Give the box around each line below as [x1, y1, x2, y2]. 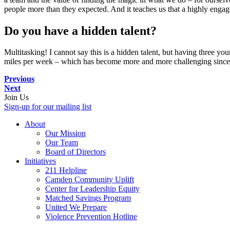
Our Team [45, 138, 78, 147]
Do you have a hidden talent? [4, 24, 163, 37]
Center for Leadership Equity [45, 184, 140, 194]
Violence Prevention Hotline [45, 212, 137, 221]
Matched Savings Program [45, 194, 131, 203]
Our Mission [45, 129, 86, 138]
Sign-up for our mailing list [4, 102, 91, 111]
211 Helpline [45, 166, 87, 175]
